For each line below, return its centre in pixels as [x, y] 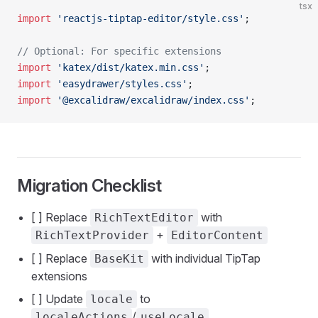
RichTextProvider [92, 235]
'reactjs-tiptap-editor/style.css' [148, 18]
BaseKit [119, 259]
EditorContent [217, 235]
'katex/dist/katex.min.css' [128, 67]
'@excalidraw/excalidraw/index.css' [150, 100]
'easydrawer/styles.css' [119, 84]
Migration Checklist [89, 186]
